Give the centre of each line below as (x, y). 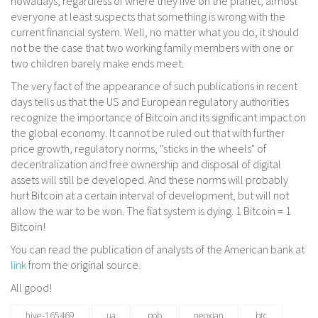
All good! (31, 287)
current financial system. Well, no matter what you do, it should (155, 32)
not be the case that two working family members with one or (152, 47)
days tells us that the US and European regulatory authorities (150, 101)
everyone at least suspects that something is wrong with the (148, 16)
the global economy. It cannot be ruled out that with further (148, 132)
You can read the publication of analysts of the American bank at (158, 249)
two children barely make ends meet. (97, 63)
